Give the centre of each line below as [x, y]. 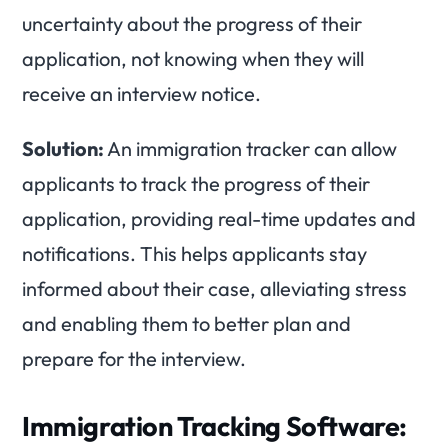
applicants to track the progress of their [196, 184]
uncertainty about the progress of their [192, 24]
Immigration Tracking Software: [215, 426]
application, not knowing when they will [193, 59]
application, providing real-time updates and [219, 219]
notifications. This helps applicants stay [194, 254]
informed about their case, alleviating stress [214, 289]
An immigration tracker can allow [250, 149]
